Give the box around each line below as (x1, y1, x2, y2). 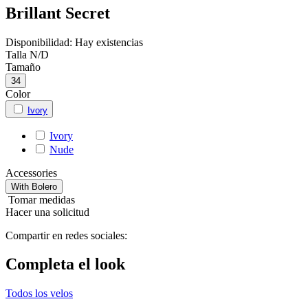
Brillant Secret (5, 3, 110, 22)
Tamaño (5, 60, 41, 73)
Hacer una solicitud (5, 206, 89, 218)
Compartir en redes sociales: (5, 229, 127, 241)
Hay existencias (75, 36, 143, 48)
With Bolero (11, 181, 57, 192)
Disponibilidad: (5, 36, 72, 48)
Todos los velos (5, 287, 73, 300)
